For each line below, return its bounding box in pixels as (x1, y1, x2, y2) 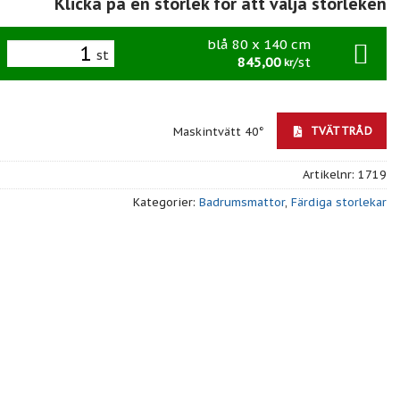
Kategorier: (133, 194, 199, 210)
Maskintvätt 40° (173, 124, 269, 140)
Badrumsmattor (199, 194, 285, 210)
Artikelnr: (303, 166, 358, 182)
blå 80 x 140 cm (207, 35, 311, 53)
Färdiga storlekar (291, 194, 387, 210)
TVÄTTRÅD (306, 123, 372, 138)
